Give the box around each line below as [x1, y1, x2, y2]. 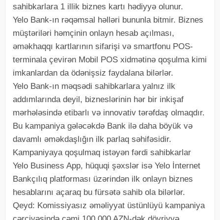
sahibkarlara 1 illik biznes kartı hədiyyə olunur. [13, 1, 183, 11]
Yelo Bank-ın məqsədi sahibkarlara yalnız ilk [13, 81, 175, 91]
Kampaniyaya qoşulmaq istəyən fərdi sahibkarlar [13, 147, 191, 157]
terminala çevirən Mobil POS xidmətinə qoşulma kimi [13, 55, 207, 64]
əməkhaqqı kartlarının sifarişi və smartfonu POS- [13, 41, 193, 51]
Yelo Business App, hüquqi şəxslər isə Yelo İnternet [13, 161, 200, 170]
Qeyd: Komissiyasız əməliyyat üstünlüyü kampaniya [13, 200, 205, 210]
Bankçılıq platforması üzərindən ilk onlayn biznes [13, 174, 193, 184]
